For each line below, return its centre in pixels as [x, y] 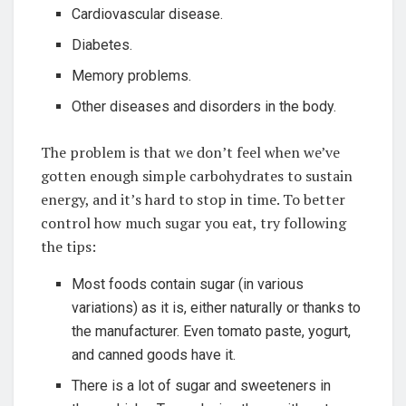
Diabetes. [102, 45]
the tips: [68, 247]
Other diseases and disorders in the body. [204, 107]
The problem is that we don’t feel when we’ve [190, 153]
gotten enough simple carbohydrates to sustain [197, 176]
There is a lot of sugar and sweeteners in [202, 386]
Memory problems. [132, 76]
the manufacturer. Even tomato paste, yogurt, [212, 332]
